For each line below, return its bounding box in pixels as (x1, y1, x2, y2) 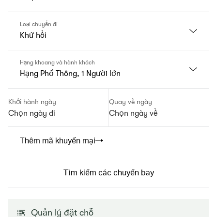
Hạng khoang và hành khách (20, 59, 95, 66)
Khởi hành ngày (8, 98, 56, 106)
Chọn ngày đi (8, 108, 55, 118)
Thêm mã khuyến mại (20, 135, 95, 145)
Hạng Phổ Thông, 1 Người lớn (20, 69, 121, 78)
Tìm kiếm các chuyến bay (63, 167, 154, 177)
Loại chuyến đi (20, 21, 58, 28)
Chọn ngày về (108, 108, 157, 118)
